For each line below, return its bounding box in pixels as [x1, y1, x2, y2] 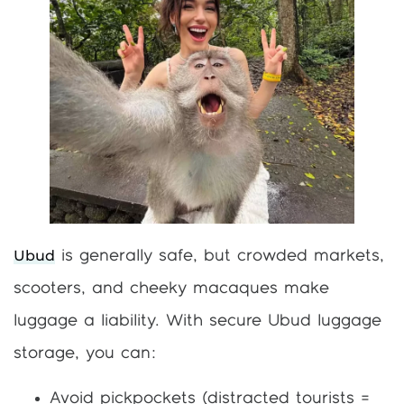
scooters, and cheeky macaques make [14, 280, 329, 297]
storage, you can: [14, 344, 157, 362]
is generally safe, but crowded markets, [55, 247, 384, 264]
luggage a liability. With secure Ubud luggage [14, 312, 381, 329]
